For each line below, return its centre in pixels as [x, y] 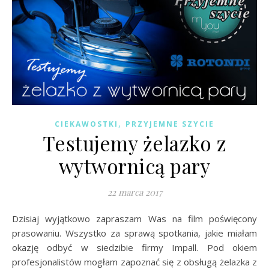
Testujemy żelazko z [134, 143]
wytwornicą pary [134, 166]
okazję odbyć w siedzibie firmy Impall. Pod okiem [134, 248]
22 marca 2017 [134, 192]
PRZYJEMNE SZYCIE [170, 124]
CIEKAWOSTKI [86, 124]
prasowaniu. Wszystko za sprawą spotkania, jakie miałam [134, 233]
